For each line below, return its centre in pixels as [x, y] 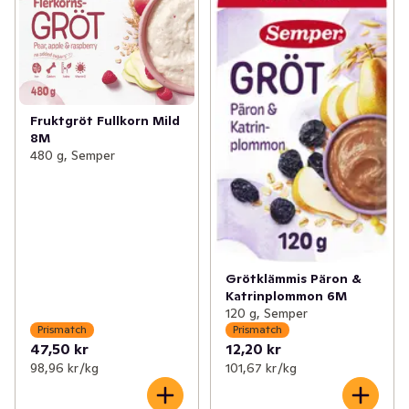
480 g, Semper [73, 155]
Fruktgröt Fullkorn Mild [105, 120]
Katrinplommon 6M [286, 295]
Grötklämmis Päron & [293, 278]
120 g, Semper [266, 313]
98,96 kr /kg [64, 367]
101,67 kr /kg [261, 367]
